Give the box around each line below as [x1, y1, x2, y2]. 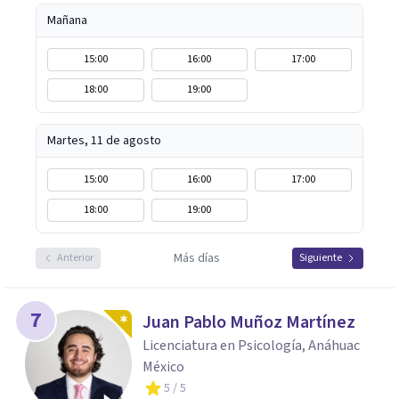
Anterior [57, 250, 94, 265]
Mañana [47, 12, 87, 29]
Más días [173, 249, 220, 267]
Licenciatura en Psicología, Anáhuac [142, 336, 360, 355]
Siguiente [299, 250, 342, 265]
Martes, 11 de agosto [47, 132, 161, 150]
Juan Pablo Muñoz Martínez [142, 310, 355, 335]
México [142, 357, 184, 377]
